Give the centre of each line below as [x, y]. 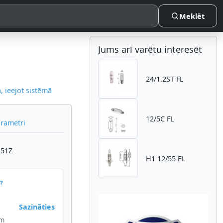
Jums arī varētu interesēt [150, 49]
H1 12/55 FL [166, 158]
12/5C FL [160, 118]
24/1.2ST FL [165, 79]
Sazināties [37, 207]
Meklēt [192, 16]
